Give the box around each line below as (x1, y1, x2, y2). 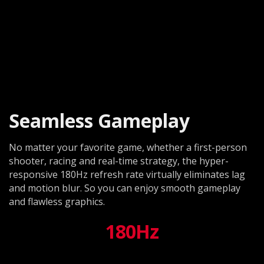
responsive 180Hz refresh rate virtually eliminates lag (9, 167, 245, 181)
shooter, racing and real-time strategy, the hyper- (9, 154, 229, 167)
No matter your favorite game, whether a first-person (9, 140, 247, 154)
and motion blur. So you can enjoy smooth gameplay (9, 181, 240, 194)
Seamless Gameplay (9, 107, 190, 133)
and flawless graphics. (9, 194, 105, 208)
